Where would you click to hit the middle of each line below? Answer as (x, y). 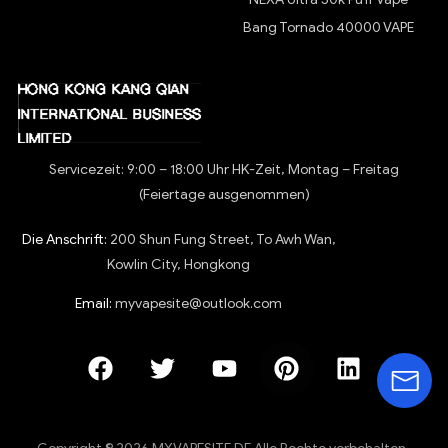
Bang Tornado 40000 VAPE (328, 28)
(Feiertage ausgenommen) (224, 195)
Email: (94, 304)
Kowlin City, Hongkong (179, 265)
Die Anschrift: (64, 240)
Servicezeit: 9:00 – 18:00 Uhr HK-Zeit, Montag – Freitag (224, 170)
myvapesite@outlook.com (199, 304)
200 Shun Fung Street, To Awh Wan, (221, 240)
